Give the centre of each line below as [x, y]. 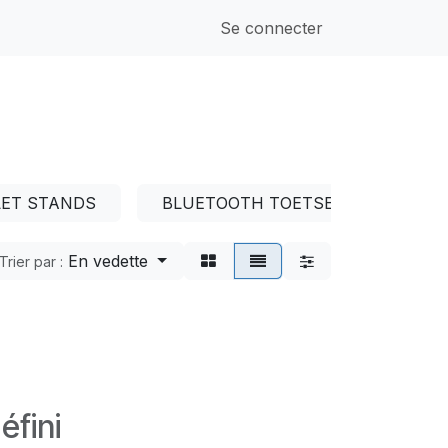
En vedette [108, 261]
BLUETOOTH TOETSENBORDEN [289, 203]
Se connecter [271, 28]
